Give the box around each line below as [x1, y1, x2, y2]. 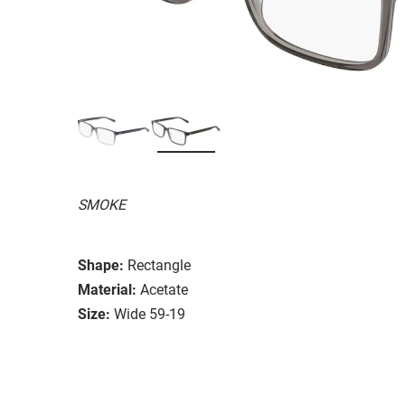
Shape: [78, 256, 124, 274]
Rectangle [127, 256, 191, 274]
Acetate [140, 280, 188, 298]
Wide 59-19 [114, 305, 185, 323]
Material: [78, 280, 137, 298]
